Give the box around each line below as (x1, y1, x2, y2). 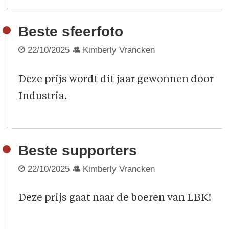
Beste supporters (18, 142, 138, 158)
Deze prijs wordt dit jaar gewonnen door (18, 74, 214, 85)
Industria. (18, 91, 67, 102)
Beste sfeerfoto (18, 24, 124, 40)
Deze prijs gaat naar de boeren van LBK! (18, 193, 212, 204)
